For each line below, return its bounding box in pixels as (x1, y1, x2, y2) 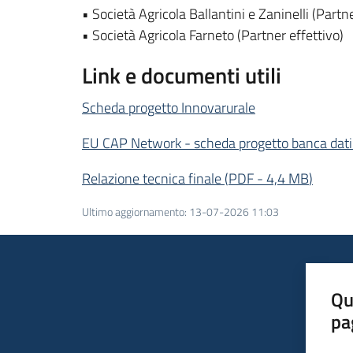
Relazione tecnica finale (82, 168, 221, 189)
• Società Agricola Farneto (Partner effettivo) (82, 24, 344, 46)
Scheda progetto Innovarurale (82, 97, 255, 118)
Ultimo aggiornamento (82, 203, 184, 221)
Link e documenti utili (82, 58, 281, 92)
